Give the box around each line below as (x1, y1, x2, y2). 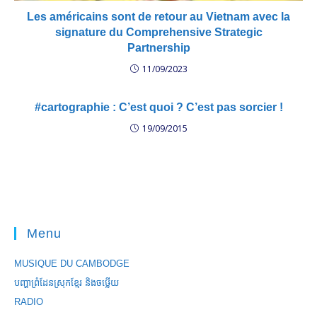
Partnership (127, 41, 190, 54)
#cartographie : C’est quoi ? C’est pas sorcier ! (34, 100, 283, 113)
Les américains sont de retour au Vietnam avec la (27, 10, 290, 23)
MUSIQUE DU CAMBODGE (14, 258, 129, 269)
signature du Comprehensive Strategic (54, 25, 263, 38)
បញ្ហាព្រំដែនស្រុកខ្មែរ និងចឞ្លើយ (14, 277, 119, 288)
